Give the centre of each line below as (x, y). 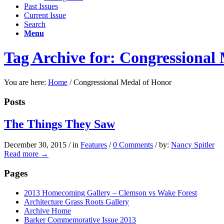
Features (94, 145)
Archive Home (47, 210)
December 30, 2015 (35, 145)
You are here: (25, 82)
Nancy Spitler (193, 145)
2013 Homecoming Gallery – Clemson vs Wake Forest (110, 192)
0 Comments (133, 145)
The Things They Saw (59, 124)
